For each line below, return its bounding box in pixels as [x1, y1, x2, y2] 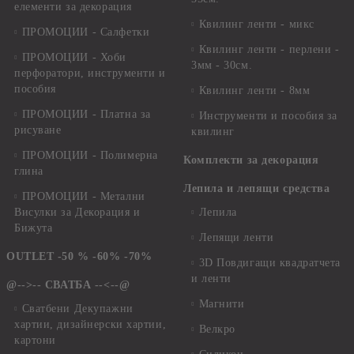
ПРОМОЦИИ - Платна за [21, 108, 151, 121]
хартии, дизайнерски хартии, [14, 318, 167, 331]
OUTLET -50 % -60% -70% [6, 250, 153, 263]
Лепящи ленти [198, 232, 274, 244]
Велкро [198, 323, 235, 336]
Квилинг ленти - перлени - [198, 43, 340, 56]
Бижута [14, 222, 53, 235]
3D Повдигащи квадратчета [198, 257, 341, 269]
